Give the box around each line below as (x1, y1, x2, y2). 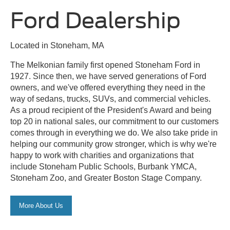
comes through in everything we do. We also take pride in (10, 128, 218, 137)
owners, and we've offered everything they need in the (10, 83, 205, 92)
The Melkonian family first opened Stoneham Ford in (10, 60, 200, 69)
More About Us (19, 201, 63, 209)
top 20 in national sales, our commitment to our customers (10, 117, 219, 126)
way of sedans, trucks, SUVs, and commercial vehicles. (10, 94, 210, 103)
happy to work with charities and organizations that (10, 150, 194, 160)
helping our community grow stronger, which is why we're (10, 139, 217, 148)
